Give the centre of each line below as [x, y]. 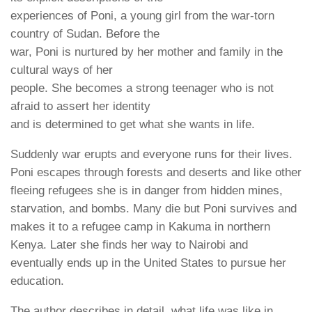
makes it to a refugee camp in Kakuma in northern [140, 227]
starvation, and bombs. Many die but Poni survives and [154, 209]
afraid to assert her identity [80, 107]
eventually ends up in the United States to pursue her [148, 263]
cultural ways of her [62, 70]
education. [37, 281]
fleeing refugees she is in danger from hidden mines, [147, 191]
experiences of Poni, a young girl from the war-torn [142, 16]
